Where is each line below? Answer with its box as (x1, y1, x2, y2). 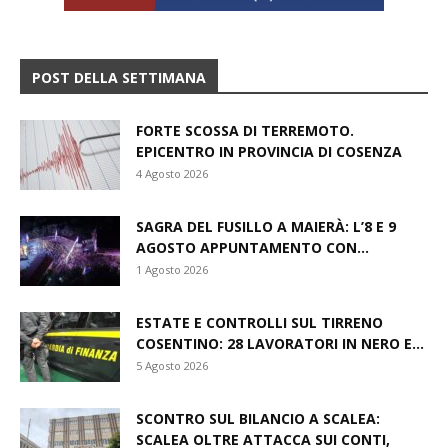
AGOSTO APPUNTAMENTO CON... (136, 238, 369, 258)
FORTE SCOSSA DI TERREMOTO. (136, 121, 354, 141)
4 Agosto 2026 (136, 166, 208, 182)
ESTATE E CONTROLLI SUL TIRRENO (136, 313, 383, 333)
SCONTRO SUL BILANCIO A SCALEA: (136, 409, 380, 429)
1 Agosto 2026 (136, 262, 208, 278)
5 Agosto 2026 (136, 358, 208, 374)
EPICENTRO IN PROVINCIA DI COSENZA (136, 142, 402, 162)
